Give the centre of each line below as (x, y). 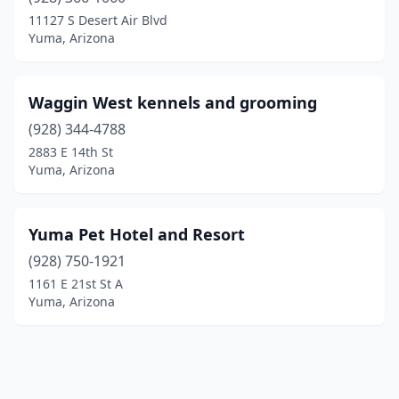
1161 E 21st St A (76, 284)
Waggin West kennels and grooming (173, 102)
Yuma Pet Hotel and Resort (137, 234)
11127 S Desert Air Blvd (98, 20)
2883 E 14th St (71, 152)
